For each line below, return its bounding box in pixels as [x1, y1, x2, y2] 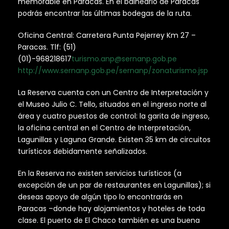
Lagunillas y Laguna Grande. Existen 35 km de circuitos [18, 134, 211, 145]
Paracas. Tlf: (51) [18, 42, 76, 53]
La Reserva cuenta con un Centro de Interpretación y [18, 87, 209, 98]
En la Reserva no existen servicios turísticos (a [18, 168, 181, 179]
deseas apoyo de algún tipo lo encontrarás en [18, 192, 182, 202]
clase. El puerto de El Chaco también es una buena [18, 215, 200, 226]
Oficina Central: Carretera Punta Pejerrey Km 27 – [18, 30, 196, 41]
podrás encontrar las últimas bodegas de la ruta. [18, 8, 192, 19]
